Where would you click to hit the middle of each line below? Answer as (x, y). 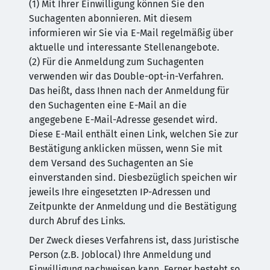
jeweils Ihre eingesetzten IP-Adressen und (120, 192)
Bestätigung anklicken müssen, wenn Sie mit (126, 149)
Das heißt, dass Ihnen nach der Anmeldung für (129, 91)
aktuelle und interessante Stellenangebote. (124, 47)
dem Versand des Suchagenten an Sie (111, 163)
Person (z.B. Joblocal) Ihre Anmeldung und (120, 255)
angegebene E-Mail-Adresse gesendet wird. (123, 120)
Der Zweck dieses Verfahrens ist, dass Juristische (134, 240)
